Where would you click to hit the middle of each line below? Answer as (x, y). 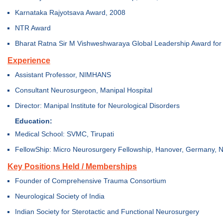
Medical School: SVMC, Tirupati (64, 134)
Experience (29, 60)
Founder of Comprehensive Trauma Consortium (91, 181)
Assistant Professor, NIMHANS (63, 75)
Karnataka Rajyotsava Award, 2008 (70, 12)
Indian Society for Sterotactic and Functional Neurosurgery (107, 212)
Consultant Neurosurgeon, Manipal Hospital (84, 90)
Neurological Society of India (60, 196)
